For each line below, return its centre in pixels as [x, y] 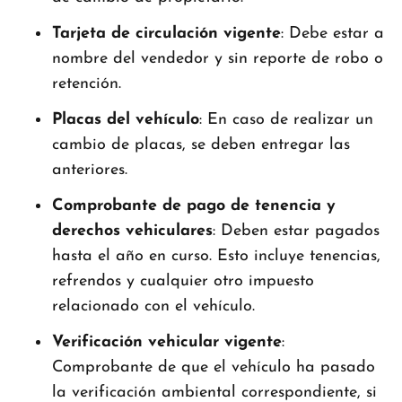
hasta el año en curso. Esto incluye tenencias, [216, 256]
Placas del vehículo [126, 119]
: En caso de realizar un [286, 119]
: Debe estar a [332, 33]
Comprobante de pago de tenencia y [194, 205]
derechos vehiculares [132, 231]
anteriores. [90, 170]
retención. [87, 83]
